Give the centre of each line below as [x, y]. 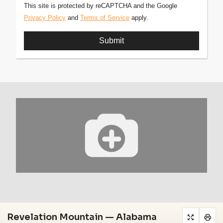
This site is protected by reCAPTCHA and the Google [101, 5]
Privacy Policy [45, 17]
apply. [139, 17]
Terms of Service [105, 17]
